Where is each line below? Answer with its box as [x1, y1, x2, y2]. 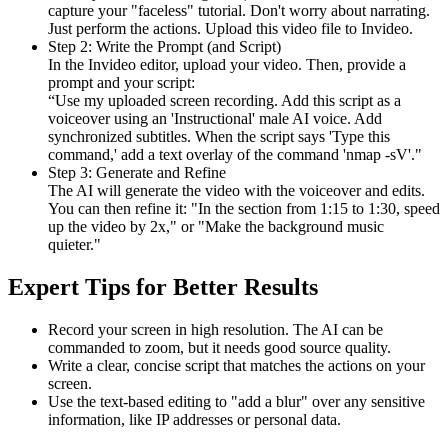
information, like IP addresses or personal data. [48, 410, 341, 428]
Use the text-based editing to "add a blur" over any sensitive [48, 392, 425, 410]
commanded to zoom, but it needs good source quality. [48, 338, 391, 356]
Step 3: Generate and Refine [48, 164, 226, 182]
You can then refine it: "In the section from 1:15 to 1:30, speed [48, 200, 440, 218]
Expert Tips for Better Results [8, 273, 318, 300]
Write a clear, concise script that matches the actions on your [48, 356, 425, 374]
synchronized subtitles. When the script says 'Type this [48, 128, 390, 146]
